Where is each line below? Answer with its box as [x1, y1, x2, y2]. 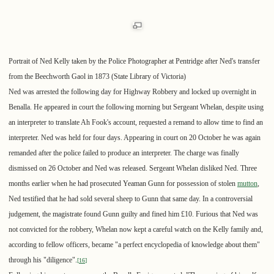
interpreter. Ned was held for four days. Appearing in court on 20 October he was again [9, 133, 261, 143]
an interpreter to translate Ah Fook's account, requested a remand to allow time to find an [9, 118, 263, 127]
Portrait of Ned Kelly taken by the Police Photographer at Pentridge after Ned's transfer [9, 57, 260, 66]
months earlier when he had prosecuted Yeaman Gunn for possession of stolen [9, 179, 237, 188]
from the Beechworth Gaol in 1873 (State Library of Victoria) [9, 72, 186, 81]
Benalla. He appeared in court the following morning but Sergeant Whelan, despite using [9, 103, 264, 112]
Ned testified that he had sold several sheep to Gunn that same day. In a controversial [9, 194, 253, 204]
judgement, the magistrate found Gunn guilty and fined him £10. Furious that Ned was [9, 210, 258, 219]
